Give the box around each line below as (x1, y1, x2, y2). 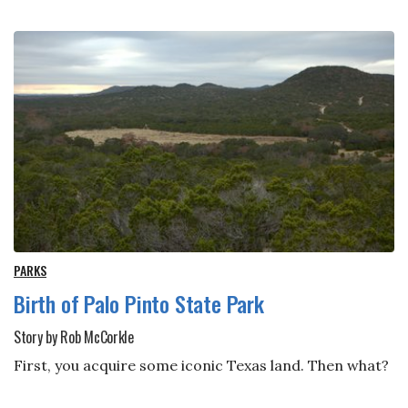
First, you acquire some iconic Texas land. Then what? (14, 356, 389, 374)
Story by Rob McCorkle (14, 326, 134, 348)
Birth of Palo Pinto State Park (14, 287, 264, 320)
